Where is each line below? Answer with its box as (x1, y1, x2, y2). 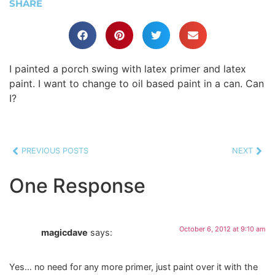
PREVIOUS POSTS (21, 146, 88, 156)
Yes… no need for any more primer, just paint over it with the (9, 261, 258, 273)
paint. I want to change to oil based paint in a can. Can (9, 77, 264, 90)
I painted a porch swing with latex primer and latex (9, 62, 246, 75)
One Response (9, 173, 145, 198)
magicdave (41, 227, 88, 238)
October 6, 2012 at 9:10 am (179, 224, 266, 233)
